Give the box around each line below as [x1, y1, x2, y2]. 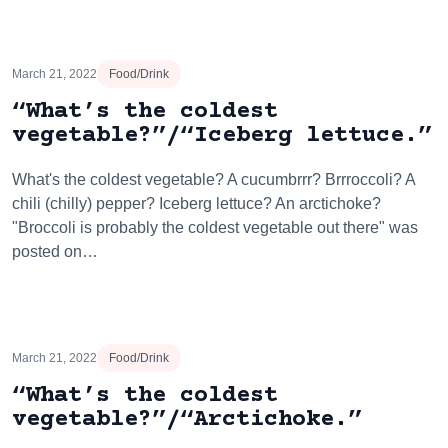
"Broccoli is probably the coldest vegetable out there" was [12, 219, 418, 236]
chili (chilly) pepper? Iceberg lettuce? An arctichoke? [12, 195, 381, 212]
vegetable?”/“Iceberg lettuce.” [12, 122, 432, 149]
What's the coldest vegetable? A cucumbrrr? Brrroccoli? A [12, 171, 415, 188]
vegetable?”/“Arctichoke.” [12, 406, 362, 433]
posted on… [12, 243, 98, 260]
